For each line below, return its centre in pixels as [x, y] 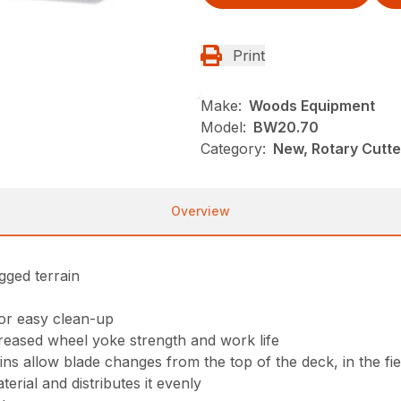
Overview [200, 211]
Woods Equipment [312, 106]
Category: [233, 149]
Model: [223, 127]
